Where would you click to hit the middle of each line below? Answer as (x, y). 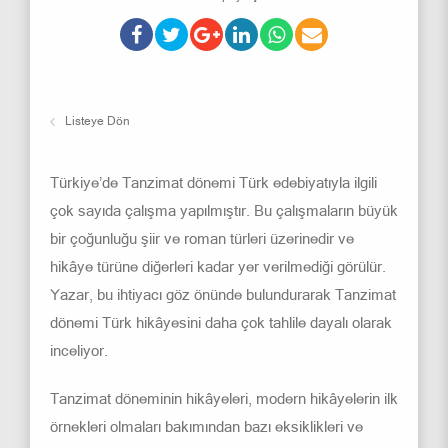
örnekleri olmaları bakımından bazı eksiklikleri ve (206, 426)
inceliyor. (79, 350)
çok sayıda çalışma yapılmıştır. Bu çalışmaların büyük (224, 210)
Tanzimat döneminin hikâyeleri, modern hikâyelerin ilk (224, 398)
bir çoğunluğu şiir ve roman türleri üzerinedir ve (202, 238)
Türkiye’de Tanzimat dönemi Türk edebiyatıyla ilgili (213, 182)
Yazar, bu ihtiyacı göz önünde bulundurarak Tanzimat (223, 294)
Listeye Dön (97, 121)
